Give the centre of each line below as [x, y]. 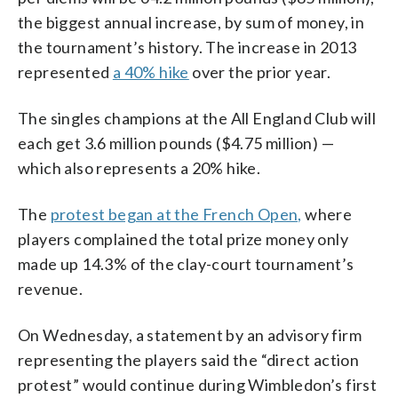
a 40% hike [151, 72]
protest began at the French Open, [176, 214]
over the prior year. [260, 72]
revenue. [51, 288]
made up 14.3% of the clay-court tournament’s [186, 263]
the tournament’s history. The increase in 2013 [187, 47]
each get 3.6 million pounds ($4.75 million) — [176, 143]
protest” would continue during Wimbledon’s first [198, 384]
